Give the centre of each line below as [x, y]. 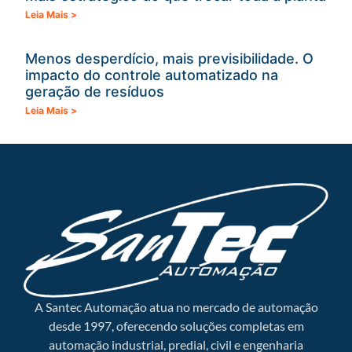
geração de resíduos [95, 92]
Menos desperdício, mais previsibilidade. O [169, 59]
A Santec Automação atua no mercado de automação [176, 307]
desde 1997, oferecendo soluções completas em [176, 326]
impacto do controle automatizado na [152, 75]
